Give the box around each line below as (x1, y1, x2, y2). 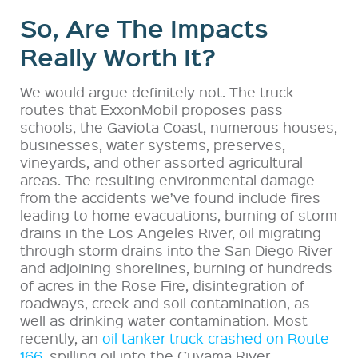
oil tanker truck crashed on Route (102, 328, 329, 348)
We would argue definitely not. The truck (20, 82, 294, 101)
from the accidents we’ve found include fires (20, 188, 320, 207)
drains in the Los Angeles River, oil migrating (20, 223, 321, 242)
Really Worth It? (20, 40, 216, 74)
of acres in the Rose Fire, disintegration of (20, 276, 304, 295)
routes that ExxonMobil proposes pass (20, 100, 283, 119)
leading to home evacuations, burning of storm (20, 205, 337, 225)
